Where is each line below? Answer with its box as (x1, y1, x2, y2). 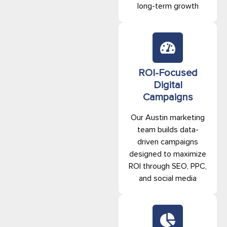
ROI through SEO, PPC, (129, 161, 207, 171)
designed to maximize (129, 148, 206, 159)
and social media (139, 173, 197, 183)
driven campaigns (137, 136, 198, 147)
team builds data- (137, 124, 199, 135)
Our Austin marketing (131, 112, 205, 123)
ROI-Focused (138, 66, 198, 79)
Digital (153, 79, 182, 91)
